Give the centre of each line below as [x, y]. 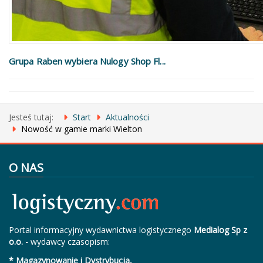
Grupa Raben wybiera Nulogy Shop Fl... [87, 61]
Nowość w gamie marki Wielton [82, 129]
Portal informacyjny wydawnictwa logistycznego [101, 230]
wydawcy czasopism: [70, 241]
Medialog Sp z [220, 230]
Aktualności [127, 117]
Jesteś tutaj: [33, 117]
